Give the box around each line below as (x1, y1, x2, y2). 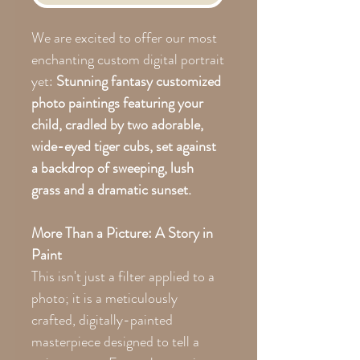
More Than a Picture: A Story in (31, 222, 213, 243)
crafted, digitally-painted (31, 309, 173, 330)
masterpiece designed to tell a (31, 330, 199, 352)
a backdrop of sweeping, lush (31, 157, 194, 178)
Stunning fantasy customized (56, 70, 221, 92)
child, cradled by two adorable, (31, 113, 203, 135)
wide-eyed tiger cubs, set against (31, 135, 216, 157)
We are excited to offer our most (31, 27, 217, 48)
